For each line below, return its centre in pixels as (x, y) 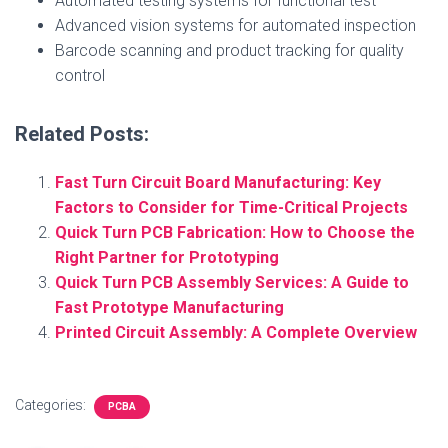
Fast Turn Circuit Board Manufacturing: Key (218, 182)
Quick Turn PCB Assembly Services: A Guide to (232, 282)
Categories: (52, 405)
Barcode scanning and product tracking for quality (229, 50)
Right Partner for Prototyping (167, 257)
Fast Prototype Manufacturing (169, 307)
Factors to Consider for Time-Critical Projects (231, 207)
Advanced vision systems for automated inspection (235, 25)
